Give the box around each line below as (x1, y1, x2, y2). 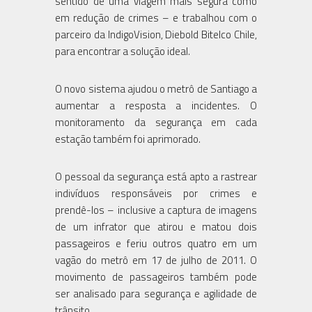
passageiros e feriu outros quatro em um (55, 235, 257, 251)
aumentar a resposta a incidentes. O (55, 97, 257, 114)
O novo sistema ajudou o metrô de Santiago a (55, 80, 257, 97)
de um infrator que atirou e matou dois (55, 218, 257, 235)
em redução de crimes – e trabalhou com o (55, 9, 257, 26)
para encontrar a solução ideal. (55, 42, 190, 59)
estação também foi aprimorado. (55, 130, 201, 147)
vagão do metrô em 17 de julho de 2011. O (55, 251, 257, 268)
